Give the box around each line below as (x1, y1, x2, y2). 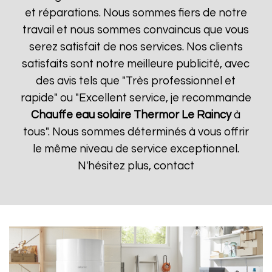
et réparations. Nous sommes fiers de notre (24, 7, 247, 19)
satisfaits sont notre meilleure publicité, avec (22, 58, 250, 70)
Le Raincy (182, 109, 232, 121)
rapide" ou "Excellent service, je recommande (20, 92, 251, 104)
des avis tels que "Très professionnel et (36, 75, 236, 87)
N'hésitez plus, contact (77, 160, 194, 172)
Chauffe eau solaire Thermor (31, 109, 180, 121)
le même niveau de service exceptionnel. (32, 143, 239, 155)
